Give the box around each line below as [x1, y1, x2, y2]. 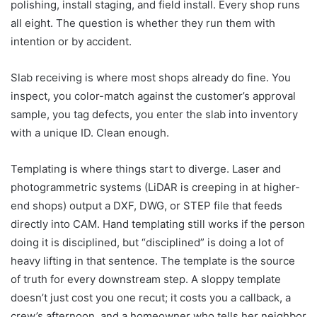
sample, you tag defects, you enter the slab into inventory [11, 107, 298, 121]
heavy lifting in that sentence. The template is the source [11, 253, 295, 267]
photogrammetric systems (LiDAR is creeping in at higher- [11, 180, 300, 194]
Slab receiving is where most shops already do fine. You [11, 70, 291, 84]
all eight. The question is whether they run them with [11, 16, 275, 30]
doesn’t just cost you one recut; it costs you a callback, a [11, 290, 291, 304]
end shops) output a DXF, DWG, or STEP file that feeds [11, 198, 282, 212]
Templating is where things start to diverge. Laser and [11, 161, 281, 175]
